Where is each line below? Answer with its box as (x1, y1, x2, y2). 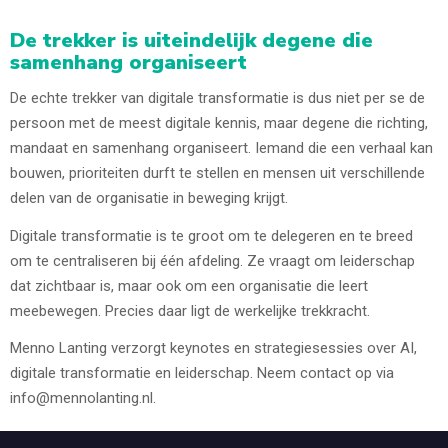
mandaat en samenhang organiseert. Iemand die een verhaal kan (10, 139, 433, 158)
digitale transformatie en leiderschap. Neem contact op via (10, 364, 394, 383)
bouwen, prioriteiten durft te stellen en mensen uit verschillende (10, 164, 425, 183)
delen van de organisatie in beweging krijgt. (10, 189, 288, 208)
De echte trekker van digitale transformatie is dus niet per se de (10, 89, 425, 108)
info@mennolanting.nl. (10, 389, 156, 408)
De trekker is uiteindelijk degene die (10, 26, 373, 54)
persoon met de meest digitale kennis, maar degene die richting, (10, 114, 428, 133)
